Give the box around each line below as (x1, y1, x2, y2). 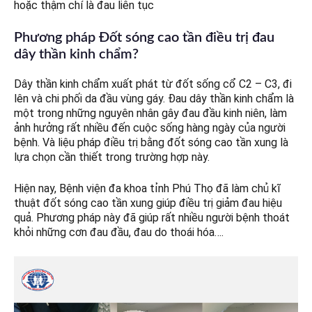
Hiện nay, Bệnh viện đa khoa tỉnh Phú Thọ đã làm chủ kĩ (14, 182, 281, 196)
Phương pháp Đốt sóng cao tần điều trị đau (14, 31, 274, 45)
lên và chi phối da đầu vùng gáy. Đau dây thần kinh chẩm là (14, 92, 294, 106)
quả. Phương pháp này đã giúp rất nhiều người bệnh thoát (14, 211, 290, 225)
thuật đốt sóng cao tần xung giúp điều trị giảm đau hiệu (14, 196, 282, 210)
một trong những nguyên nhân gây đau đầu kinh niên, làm (14, 107, 287, 120)
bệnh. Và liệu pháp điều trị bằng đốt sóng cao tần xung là (14, 136, 288, 150)
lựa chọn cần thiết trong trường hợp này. (14, 150, 210, 164)
